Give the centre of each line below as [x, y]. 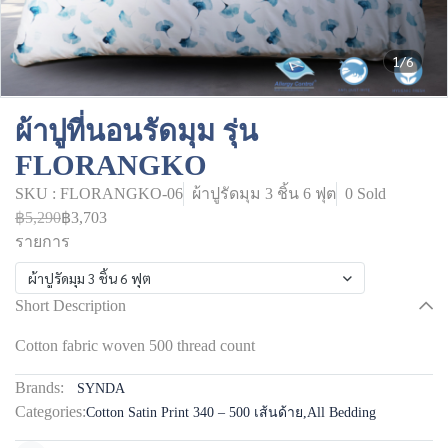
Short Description [70, 305]
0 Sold [365, 193]
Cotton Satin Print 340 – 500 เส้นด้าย [194, 412]
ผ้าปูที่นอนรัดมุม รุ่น [136, 131]
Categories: [50, 411]
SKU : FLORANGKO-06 [99, 193]
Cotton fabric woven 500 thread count [135, 345]
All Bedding [341, 412]
